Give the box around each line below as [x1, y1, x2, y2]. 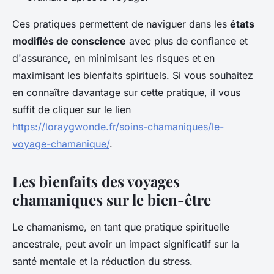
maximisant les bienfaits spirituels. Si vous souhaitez [12, 69, 253, 82]
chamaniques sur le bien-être [12, 190, 211, 210]
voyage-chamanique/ [12, 138, 109, 150]
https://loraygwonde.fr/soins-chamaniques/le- [12, 120, 224, 133]
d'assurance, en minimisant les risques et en [12, 52, 215, 65]
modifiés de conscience [12, 35, 126, 48]
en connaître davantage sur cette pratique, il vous [12, 86, 240, 99]
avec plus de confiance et [126, 35, 248, 48]
